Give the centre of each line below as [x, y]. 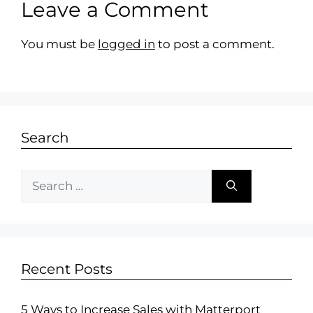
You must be [59, 44]
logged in [126, 44]
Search [45, 137]
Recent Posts [67, 269]
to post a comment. [215, 44]
